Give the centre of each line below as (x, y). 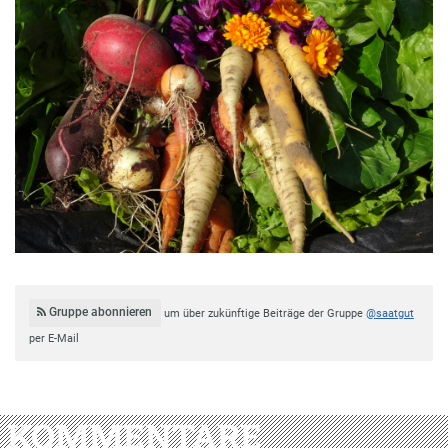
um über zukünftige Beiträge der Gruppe (264, 313)
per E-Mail (53, 339)
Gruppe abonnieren (99, 312)
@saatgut (389, 313)
